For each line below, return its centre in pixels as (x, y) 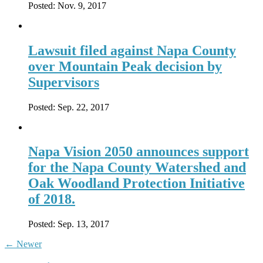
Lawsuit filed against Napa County (132, 50)
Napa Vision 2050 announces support (139, 152)
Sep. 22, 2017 (83, 107)
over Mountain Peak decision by (125, 66)
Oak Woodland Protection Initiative (136, 183)
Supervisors (64, 82)
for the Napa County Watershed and (137, 168)
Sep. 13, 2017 (83, 224)
